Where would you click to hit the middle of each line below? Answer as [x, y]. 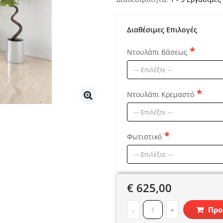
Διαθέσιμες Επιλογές [162, 30]
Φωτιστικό [144, 137]
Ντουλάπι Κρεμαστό [160, 94]
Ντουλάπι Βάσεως [157, 52]
